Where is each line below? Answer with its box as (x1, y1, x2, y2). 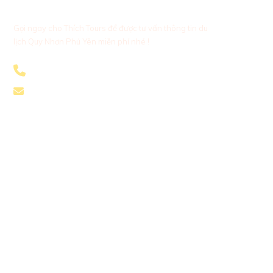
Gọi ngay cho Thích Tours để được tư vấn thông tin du (13, 23, 208, 34)
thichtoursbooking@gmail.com (32, 87, 152, 98)
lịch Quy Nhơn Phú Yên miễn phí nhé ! (13, 37, 150, 47)
